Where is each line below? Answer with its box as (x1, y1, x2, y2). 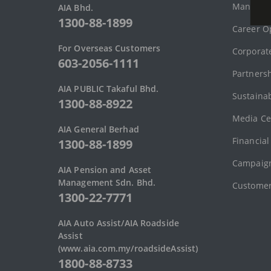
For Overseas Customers (58, 42, 161, 54)
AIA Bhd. (58, 2, 93, 13)
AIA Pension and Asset (58, 164, 152, 175)
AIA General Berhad (58, 123, 139, 135)
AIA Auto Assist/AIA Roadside (58, 217, 179, 229)
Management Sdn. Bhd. (58, 177, 156, 188)
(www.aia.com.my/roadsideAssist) (58, 243, 198, 254)
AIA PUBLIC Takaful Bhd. (58, 83, 159, 94)
